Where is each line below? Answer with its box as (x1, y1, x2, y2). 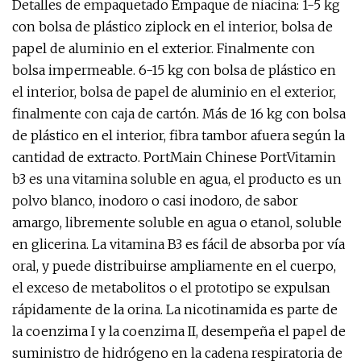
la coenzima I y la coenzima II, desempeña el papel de (12, 323, 346, 339)
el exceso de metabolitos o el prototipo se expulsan (12, 280, 330, 296)
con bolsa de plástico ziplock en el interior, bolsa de (12, 19, 333, 35)
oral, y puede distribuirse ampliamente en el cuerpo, (12, 258, 336, 274)
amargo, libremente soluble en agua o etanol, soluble (12, 214, 342, 230)
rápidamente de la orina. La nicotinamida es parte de (12, 301, 338, 317)
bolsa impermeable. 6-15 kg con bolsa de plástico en (12, 62, 336, 78)
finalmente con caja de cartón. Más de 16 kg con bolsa (12, 106, 346, 122)
